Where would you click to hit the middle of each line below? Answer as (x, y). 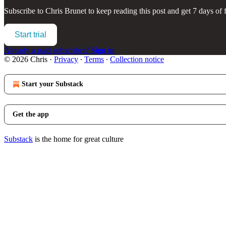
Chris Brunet (66, 11)
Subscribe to (25, 11)
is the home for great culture (78, 139)
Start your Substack (52, 84)
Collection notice (137, 59)
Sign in (103, 50)
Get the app (31, 114)
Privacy (66, 59)
